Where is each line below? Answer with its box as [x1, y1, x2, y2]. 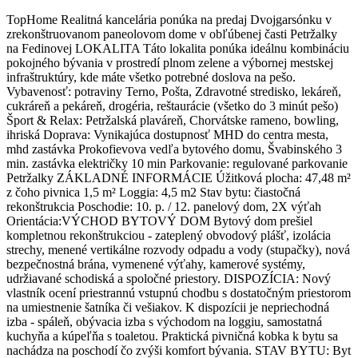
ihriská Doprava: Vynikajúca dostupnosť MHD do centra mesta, [6, 128, 328, 142]
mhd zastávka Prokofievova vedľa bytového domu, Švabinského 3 [6, 142, 342, 157]
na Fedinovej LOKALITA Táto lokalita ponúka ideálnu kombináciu [6, 42, 349, 56]
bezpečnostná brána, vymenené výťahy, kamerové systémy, [6, 257, 305, 272]
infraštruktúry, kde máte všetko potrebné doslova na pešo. [6, 70, 296, 85]
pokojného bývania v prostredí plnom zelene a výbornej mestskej [6, 56, 333, 70]
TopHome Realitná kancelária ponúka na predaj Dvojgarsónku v [6, 13, 332, 27]
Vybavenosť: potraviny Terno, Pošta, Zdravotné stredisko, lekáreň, [6, 85, 341, 99]
